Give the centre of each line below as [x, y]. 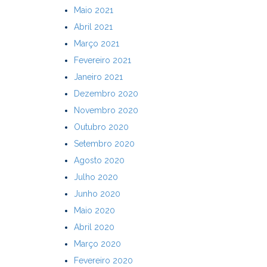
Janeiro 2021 [98, 77]
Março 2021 [96, 43]
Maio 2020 [94, 210]
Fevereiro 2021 [102, 60]
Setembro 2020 [104, 143]
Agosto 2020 [99, 160]
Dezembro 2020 [106, 93]
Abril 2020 [94, 227]
